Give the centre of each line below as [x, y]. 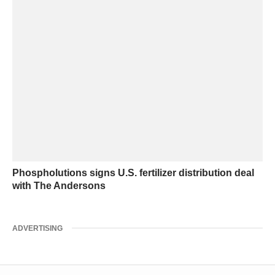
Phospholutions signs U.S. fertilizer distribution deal [133, 173]
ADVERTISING [37, 229]
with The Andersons [59, 186]
